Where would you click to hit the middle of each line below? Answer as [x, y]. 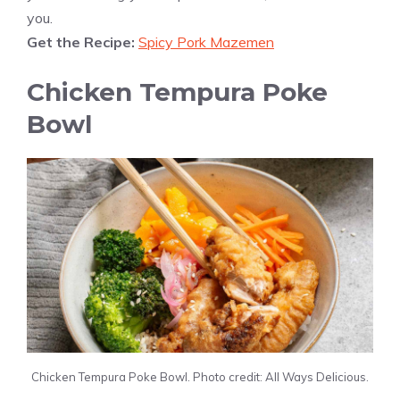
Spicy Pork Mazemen [206, 42]
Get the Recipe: [83, 42]
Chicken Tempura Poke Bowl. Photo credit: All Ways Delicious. [200, 377]
